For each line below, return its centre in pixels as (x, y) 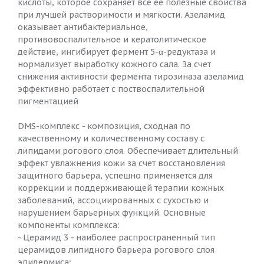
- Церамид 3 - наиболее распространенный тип (116, 238)
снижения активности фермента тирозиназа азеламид (131, 77)
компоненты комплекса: (69, 225)
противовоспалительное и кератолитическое (112, 40)
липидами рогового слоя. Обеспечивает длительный (128, 151)
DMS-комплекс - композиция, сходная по (104, 126)
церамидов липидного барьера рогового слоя (116, 250)
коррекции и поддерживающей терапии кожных (121, 188)
